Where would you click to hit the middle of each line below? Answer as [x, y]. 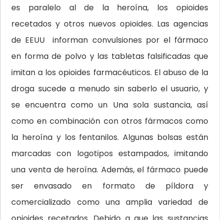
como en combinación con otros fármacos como [110, 121]
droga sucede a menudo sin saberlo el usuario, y [110, 89]
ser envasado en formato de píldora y [110, 186]
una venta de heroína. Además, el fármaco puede [110, 170]
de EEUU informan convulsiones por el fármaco [110, 40]
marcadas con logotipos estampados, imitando [110, 153]
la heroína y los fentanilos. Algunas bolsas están [110, 137]
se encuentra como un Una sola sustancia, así [110, 105]
